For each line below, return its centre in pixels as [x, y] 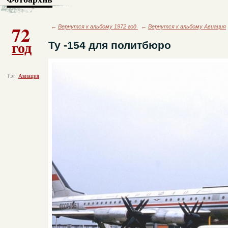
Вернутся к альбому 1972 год [98, 26]
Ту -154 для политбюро [110, 45]
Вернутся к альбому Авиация [187, 26]
